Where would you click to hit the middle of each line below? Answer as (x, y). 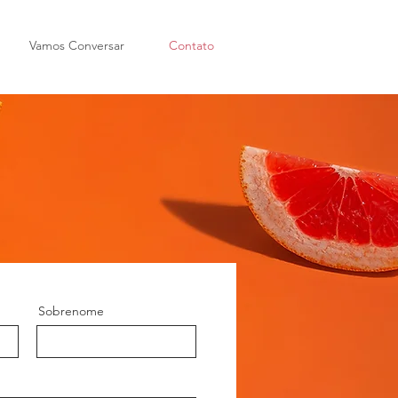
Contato (191, 45)
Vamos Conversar (77, 45)
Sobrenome (71, 311)
